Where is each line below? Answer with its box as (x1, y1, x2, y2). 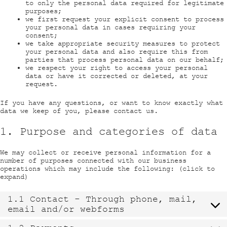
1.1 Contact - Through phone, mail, (8, 194, 197, 204)
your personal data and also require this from (25, 47, 208, 56)
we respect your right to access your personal (25, 63, 208, 72)
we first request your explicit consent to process (25, 15, 224, 23)
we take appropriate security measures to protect (25, 39, 220, 48)
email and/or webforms (8, 204, 125, 214)
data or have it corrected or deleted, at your (25, 71, 208, 80)
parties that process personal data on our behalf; (25, 55, 224, 64)
